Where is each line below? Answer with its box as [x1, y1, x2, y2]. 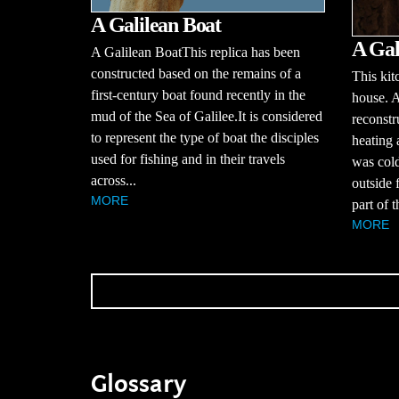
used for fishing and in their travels [91, 151, 285, 167]
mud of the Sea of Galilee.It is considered [91, 108, 322, 124]
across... [91, 172, 136, 188]
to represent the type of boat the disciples [91, 129, 319, 145]
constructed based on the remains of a [91, 65, 301, 81]
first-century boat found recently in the [91, 86, 305, 102]
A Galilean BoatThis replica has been [91, 44, 300, 60]
